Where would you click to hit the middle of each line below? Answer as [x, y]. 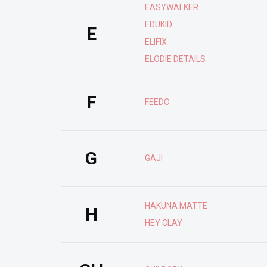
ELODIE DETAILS [175, 59]
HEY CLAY [164, 223]
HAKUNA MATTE [176, 205]
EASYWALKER [172, 7]
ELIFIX [156, 42]
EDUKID [159, 24]
